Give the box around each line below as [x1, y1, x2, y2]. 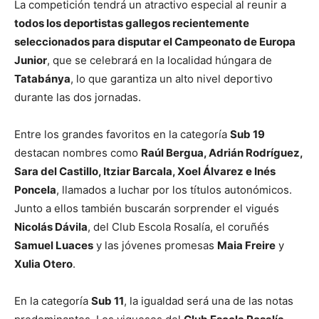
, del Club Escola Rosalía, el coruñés [88, 220, 269, 234]
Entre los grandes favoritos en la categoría [14, 127, 230, 141]
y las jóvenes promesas [93, 239, 217, 252]
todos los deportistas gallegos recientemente [14, 16, 249, 30]
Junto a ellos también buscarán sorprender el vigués [14, 202, 279, 215]
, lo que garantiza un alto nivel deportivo [70, 72, 273, 85]
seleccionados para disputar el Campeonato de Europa [14, 35, 296, 48]
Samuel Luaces [14, 239, 93, 252]
